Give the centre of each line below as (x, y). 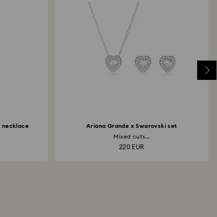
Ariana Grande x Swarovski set (132, 126)
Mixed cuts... (132, 137)
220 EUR (132, 147)
